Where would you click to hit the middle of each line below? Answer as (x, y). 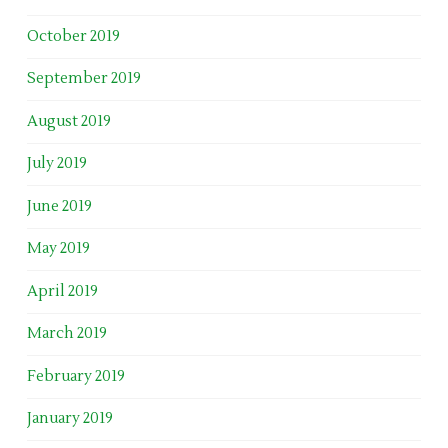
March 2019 (66, 334)
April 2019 (62, 291)
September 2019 (83, 79)
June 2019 (59, 206)
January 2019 (69, 419)
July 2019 (56, 164)
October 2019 (73, 36)
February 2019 (75, 376)
